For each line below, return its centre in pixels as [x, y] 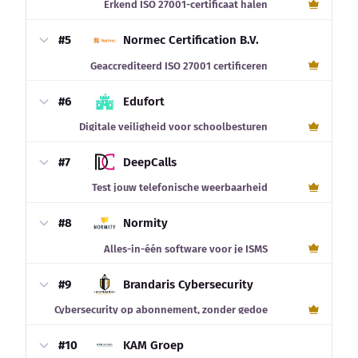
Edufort [144, 101]
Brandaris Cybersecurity [189, 284]
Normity [146, 223]
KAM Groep [154, 346]
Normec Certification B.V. [191, 40]
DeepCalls [150, 162]
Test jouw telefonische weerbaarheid [180, 188]
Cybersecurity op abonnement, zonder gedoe [161, 310]
